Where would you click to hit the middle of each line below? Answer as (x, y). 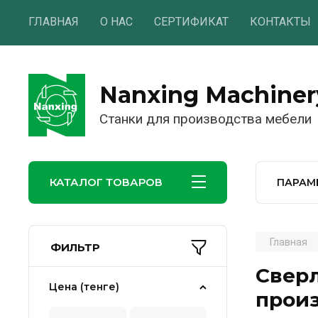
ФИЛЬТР (75, 247)
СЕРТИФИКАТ (191, 22)
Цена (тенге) (84, 286)
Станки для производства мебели (205, 119)
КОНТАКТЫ (280, 22)
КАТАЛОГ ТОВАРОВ (106, 182)
